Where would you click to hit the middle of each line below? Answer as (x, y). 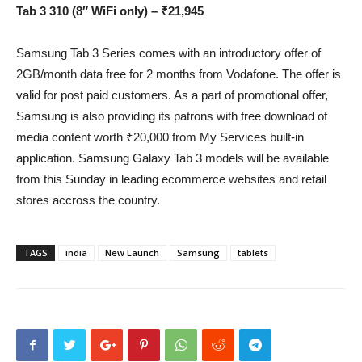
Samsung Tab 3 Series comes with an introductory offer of (168, 53)
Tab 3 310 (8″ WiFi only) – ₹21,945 (110, 11)
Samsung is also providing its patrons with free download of (172, 116)
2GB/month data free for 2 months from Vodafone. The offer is (179, 74)
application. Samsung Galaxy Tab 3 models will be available (173, 158)
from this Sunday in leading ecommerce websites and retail (171, 179)
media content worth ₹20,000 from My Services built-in (160, 137)
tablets (253, 253)
